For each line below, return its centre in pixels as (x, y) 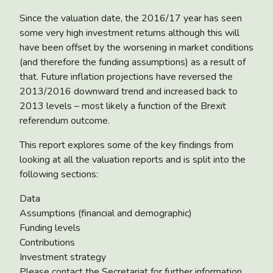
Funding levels (50, 228)
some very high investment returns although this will (129, 33)
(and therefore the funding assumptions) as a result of (133, 62)
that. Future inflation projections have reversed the (126, 76)
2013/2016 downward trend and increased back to (129, 91)
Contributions (47, 242)
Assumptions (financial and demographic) (106, 213)
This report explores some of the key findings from (126, 145)
